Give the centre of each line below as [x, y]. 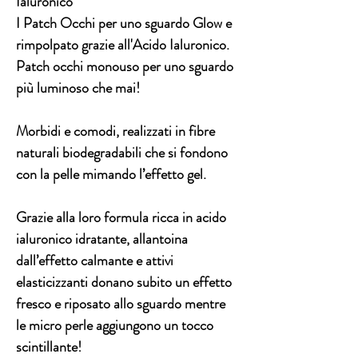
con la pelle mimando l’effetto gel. [111, 175]
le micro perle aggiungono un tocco [115, 326]
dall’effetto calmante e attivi [95, 261]
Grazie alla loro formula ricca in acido [121, 218]
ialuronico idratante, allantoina [102, 239]
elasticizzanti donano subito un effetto [124, 282]
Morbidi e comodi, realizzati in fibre [115, 131]
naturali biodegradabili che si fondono [122, 153]
